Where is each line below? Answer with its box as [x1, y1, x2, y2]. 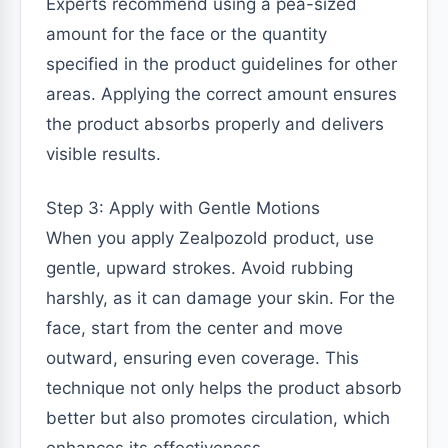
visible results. [46, 144, 161, 165]
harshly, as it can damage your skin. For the [46, 288, 395, 309]
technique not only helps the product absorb [46, 378, 402, 399]
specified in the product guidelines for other [46, 54, 397, 75]
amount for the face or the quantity [46, 24, 327, 45]
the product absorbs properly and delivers [46, 114, 384, 135]
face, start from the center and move [46, 318, 343, 339]
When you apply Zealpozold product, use [46, 228, 374, 249]
